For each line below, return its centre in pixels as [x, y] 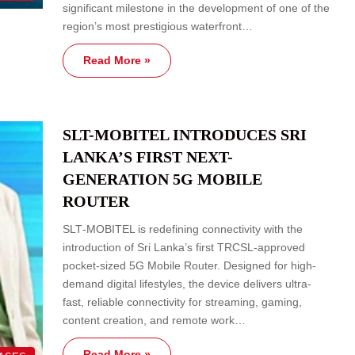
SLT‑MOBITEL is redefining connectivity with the [183, 229]
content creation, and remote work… [154, 320]
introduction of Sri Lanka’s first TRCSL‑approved [184, 247]
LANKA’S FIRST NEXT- [148, 157]
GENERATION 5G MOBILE [162, 179]
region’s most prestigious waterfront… [158, 26]
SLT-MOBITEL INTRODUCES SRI [185, 134]
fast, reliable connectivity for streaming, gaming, [182, 302]
